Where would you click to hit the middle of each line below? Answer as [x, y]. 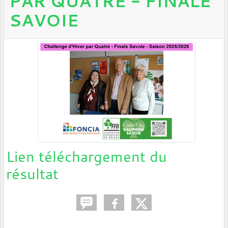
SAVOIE [44, 21]
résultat [32, 174]
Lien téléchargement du [87, 156]
